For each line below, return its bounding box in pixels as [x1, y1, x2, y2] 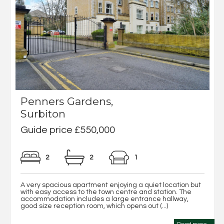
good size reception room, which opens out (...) [20, 202, 168, 209]
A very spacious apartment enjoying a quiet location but [20, 181, 201, 188]
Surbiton [20, 107, 65, 120]
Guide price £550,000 [20, 124, 115, 135]
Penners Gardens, [20, 94, 113, 107]
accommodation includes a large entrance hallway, [20, 195, 188, 202]
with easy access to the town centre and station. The [20, 188, 191, 195]
